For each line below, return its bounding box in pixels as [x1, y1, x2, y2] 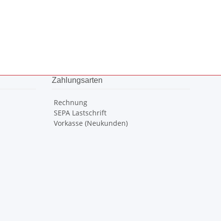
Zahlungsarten [51, 76, 103, 84]
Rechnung [51, 98, 87, 107]
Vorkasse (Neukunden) [51, 118, 128, 128]
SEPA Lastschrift [51, 108, 107, 117]
